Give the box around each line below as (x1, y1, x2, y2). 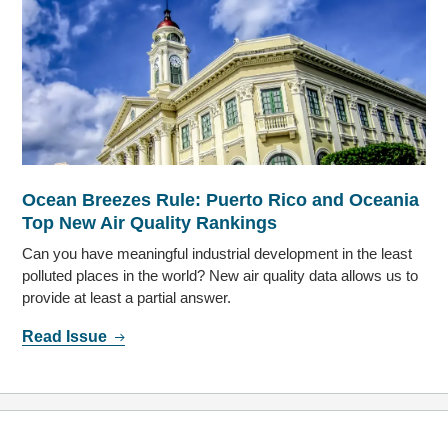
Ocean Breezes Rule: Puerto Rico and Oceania (22, 190, 420, 211)
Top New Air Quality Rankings (22, 213, 278, 234)
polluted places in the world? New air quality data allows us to (22, 267, 419, 285)
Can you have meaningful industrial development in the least (22, 245, 413, 263)
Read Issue (22, 328, 112, 346)
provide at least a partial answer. (22, 289, 232, 307)
